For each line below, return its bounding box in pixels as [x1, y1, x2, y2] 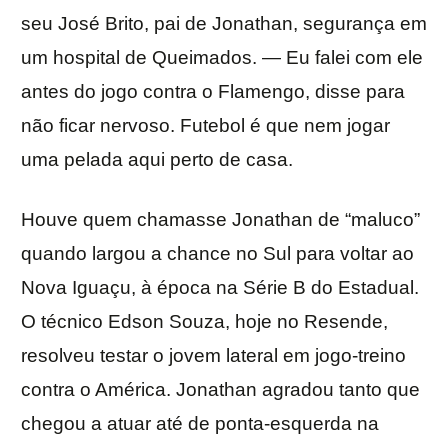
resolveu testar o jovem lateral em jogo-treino [21, 345, 406, 367]
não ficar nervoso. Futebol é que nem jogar [21, 115, 390, 137]
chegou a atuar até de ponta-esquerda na [21, 413, 379, 435]
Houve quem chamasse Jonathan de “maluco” [21, 209, 420, 231]
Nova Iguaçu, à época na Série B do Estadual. [21, 277, 419, 299]
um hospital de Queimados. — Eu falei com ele [21, 47, 423, 69]
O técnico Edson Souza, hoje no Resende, [21, 311, 388, 333]
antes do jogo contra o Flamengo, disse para [21, 81, 405, 103]
